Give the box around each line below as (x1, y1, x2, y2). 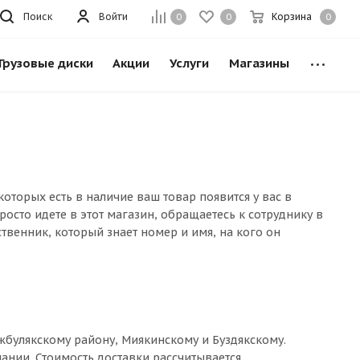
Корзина (272, 10, 312, 22)
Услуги (169, 55, 209, 71)
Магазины (228, 55, 289, 71)
